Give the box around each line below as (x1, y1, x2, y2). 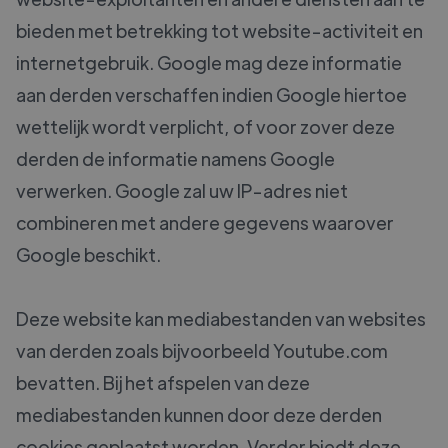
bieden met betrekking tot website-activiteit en (16, 19, 423, 43)
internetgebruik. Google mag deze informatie (16, 51, 402, 75)
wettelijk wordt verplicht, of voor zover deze (16, 115, 395, 139)
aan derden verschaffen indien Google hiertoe (16, 83, 407, 107)
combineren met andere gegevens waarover (16, 211, 394, 235)
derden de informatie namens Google (16, 147, 335, 171)
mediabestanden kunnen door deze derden (16, 403, 382, 427)
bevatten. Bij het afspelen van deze (16, 371, 310, 395)
